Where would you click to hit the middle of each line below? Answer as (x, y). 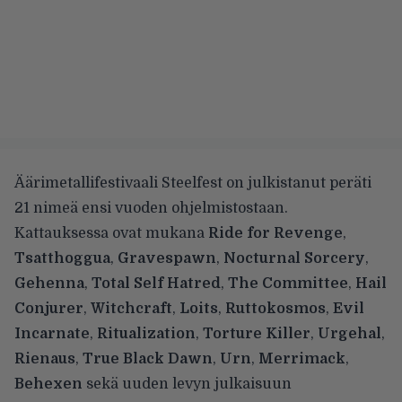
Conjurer (49, 309)
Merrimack (302, 359)
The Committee (288, 284)
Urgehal (350, 334)
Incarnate (52, 334)
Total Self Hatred (156, 284)
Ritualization (146, 334)
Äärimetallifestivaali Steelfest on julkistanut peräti (193, 184)
